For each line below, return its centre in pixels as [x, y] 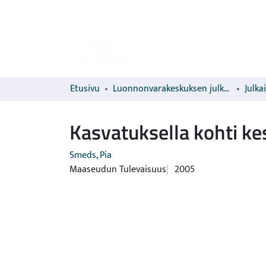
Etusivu [85, 89]
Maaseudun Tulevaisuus [118, 170]
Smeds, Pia [91, 155]
